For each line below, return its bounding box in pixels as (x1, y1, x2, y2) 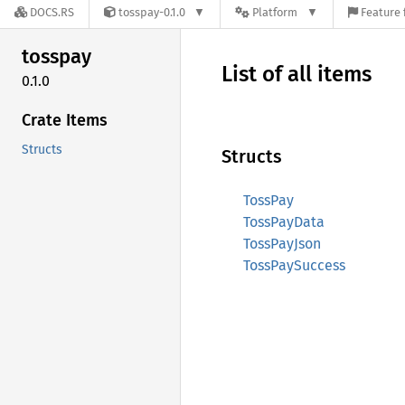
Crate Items (22, 109, 108, 130)
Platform (252, 5, 298, 20)
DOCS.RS (30, 5, 74, 20)
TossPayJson (243, 235, 321, 252)
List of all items (221, 61, 372, 87)
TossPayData (243, 213, 325, 231)
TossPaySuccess (243, 257, 345, 274)
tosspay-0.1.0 (118, 5, 185, 20)
